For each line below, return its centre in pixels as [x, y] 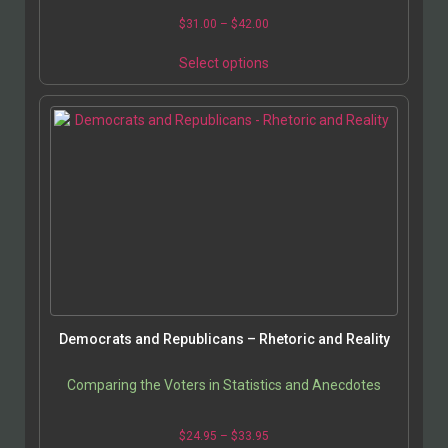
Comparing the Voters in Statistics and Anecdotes [224, 384]
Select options [224, 62]
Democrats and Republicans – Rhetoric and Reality [224, 338]
